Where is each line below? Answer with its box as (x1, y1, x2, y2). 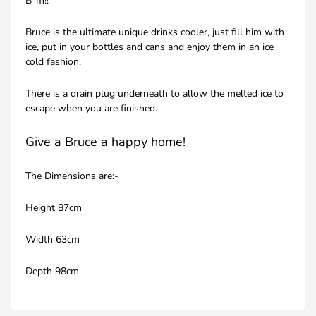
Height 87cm (25, 201, 82, 214)
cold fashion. (25, 55, 81, 68)
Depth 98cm (25, 265, 79, 278)
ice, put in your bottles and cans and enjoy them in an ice (25, 40, 274, 54)
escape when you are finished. (25, 102, 157, 115)
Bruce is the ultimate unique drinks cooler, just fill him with (25, 25, 284, 39)
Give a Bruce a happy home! (25, 133, 186, 150)
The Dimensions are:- (25, 169, 119, 183)
